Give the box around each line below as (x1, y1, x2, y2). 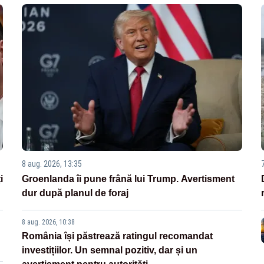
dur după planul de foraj (22, 188, 129, 199)
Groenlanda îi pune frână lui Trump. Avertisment (22, 174, 235, 184)
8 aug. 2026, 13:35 (22, 159, 82, 169)
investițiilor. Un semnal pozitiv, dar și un (22, 245, 198, 256)
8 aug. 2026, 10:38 (22, 218, 75, 227)
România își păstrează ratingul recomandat (22, 231, 213, 242)
